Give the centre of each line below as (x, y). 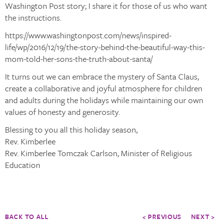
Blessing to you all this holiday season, (71, 129)
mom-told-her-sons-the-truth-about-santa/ (79, 59)
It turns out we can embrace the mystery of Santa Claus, (102, 76)
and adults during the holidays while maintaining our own (104, 100)
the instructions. (33, 17)
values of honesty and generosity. (62, 112)
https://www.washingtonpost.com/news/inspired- (88, 35)
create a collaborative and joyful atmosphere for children (104, 88)
